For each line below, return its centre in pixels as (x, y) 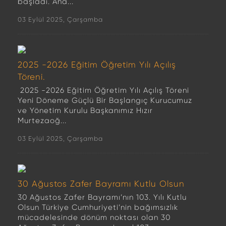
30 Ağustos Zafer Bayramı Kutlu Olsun (101, 184)
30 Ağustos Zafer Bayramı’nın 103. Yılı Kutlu (102, 197)
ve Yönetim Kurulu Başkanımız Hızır (85, 110)
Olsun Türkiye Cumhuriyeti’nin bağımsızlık (98, 207)
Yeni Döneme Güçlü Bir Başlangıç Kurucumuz (105, 100)
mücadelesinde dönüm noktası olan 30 (94, 217)
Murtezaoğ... (42, 121)
